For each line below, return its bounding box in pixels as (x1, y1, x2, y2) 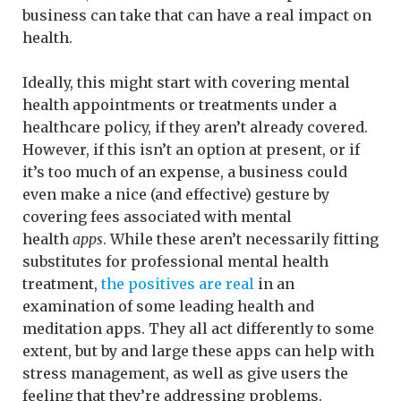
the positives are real (101, 274, 254, 293)
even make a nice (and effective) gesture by (22, 184, 329, 203)
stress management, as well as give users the (22, 363, 348, 382)
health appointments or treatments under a (22, 95, 337, 114)
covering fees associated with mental (22, 207, 292, 226)
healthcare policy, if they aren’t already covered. (22, 117, 368, 136)
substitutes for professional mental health (22, 252, 328, 270)
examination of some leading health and (22, 296, 314, 315)
